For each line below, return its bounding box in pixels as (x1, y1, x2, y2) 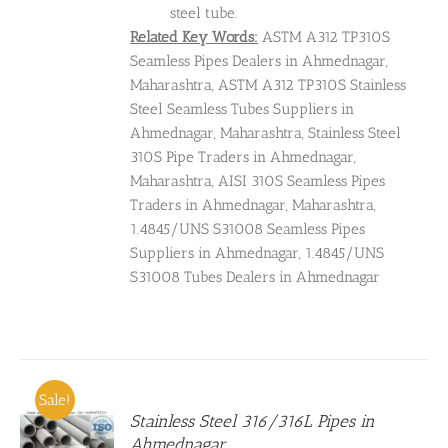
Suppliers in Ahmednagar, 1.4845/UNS (130, 244, 385, 263)
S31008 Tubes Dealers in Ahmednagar (130, 268, 381, 287)
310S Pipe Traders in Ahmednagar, (130, 148, 357, 167)
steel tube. (170, 4, 238, 23)
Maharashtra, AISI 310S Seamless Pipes (130, 172, 386, 191)
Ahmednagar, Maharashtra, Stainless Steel (130, 124, 402, 143)
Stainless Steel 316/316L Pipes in (130, 411, 376, 432)
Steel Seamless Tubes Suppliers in (130, 100, 355, 119)
